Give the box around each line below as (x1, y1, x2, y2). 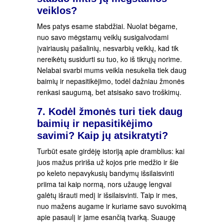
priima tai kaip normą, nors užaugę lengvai (37, 178, 171, 189)
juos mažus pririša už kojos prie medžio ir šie (37, 156, 178, 167)
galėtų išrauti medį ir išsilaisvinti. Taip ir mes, (37, 189, 177, 200)
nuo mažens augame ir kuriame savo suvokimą (37, 200, 186, 211)
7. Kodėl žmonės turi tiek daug (37, 105, 182, 117)
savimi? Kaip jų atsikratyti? (37, 129, 168, 141)
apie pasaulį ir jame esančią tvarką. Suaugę (37, 211, 175, 222)
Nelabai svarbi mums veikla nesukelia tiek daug (37, 65, 186, 75)
